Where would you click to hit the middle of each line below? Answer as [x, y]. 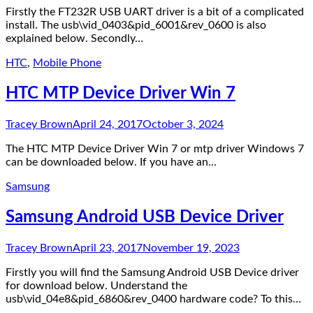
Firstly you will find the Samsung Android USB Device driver [152, 272]
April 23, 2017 [108, 248]
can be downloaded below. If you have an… [111, 162]
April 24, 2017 [108, 124]
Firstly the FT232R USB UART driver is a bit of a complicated [155, 12]
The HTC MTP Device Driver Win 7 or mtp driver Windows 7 [155, 148]
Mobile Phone [67, 63]
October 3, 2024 [183, 124]
